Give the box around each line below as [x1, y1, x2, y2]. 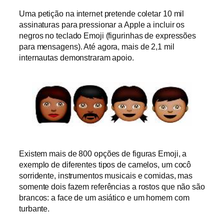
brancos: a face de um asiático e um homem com [19, 193, 189, 202]
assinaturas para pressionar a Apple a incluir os [19, 19, 185, 29]
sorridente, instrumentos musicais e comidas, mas [19, 171, 193, 180]
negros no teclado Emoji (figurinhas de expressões [19, 30, 196, 40]
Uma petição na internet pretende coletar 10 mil [19, 8, 184, 18]
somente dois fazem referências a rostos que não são [19, 182, 205, 191]
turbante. [19, 204, 50, 213]
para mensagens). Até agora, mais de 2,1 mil [19, 41, 174, 51]
